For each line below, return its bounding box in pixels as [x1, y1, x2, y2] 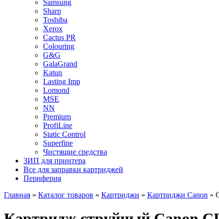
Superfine [43, 139, 73, 147]
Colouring [43, 42, 74, 50]
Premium [43, 112, 71, 121]
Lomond [43, 86, 69, 94]
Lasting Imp [43, 77, 80, 86]
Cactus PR [43, 33, 76, 42]
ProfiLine [43, 121, 72, 130]
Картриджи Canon [147, 191, 208, 199]
